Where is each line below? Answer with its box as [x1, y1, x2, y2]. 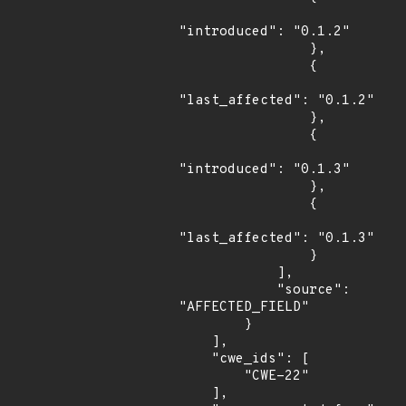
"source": [179, 282, 276, 299]
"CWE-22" [179, 368, 244, 385]
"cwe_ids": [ [179, 351, 211, 368]
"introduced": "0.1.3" [179, 161, 350, 179]
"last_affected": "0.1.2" [179, 92, 374, 110]
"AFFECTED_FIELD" [179, 299, 309, 316]
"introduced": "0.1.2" [179, 24, 350, 41]
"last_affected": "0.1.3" [179, 230, 374, 247]
